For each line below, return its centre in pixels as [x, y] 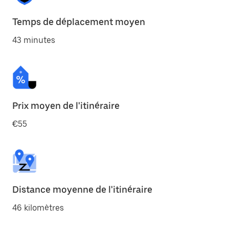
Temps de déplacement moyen [79, 22]
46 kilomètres [38, 208]
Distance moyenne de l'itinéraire [82, 189]
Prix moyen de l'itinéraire [66, 106]
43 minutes [34, 40]
